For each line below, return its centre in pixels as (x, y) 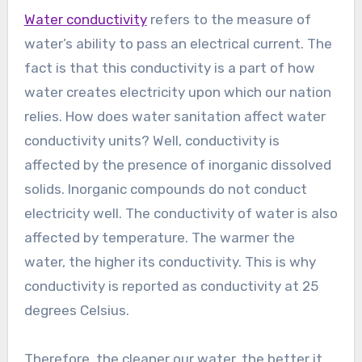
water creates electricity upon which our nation (177, 93)
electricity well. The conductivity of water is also (181, 214)
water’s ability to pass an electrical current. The (178, 44)
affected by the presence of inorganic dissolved (177, 165)
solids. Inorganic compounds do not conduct (165, 189)
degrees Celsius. (76, 311)
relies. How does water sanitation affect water (175, 117)
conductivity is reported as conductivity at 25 (171, 286)
